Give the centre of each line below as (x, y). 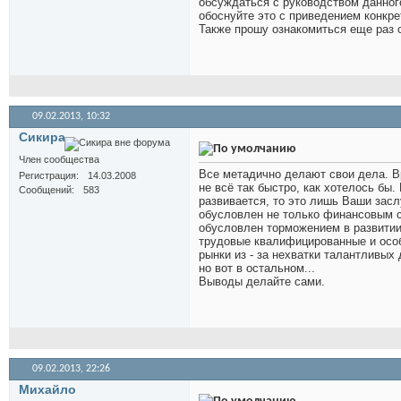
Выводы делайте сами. (262, 282)
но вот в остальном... (257, 269)
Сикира (42, 137)
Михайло (47, 390)
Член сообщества (59, 160)
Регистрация (47, 176)
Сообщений (45, 190)
